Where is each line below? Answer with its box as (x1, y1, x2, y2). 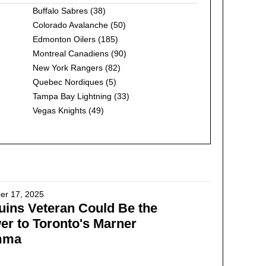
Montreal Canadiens (32, 49, 109, 58)
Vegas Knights (32, 106, 86, 115)
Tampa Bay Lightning (32, 91, 112, 101)
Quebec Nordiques (32, 77, 103, 87)
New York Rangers (32, 63, 103, 72)
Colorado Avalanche (32, 20, 108, 30)
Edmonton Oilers (32, 34, 96, 44)
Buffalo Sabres (32, 6, 88, 15)
